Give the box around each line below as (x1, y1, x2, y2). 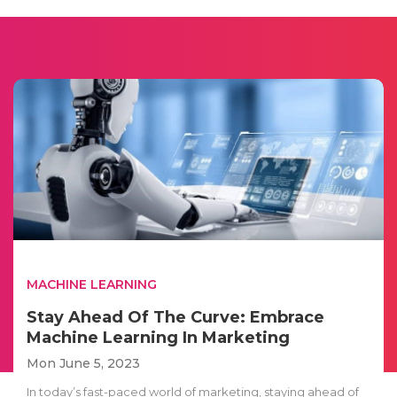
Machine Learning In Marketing (27, 327, 290, 347)
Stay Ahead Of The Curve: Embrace (27, 307, 324, 327)
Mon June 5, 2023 (27, 354, 140, 371)
